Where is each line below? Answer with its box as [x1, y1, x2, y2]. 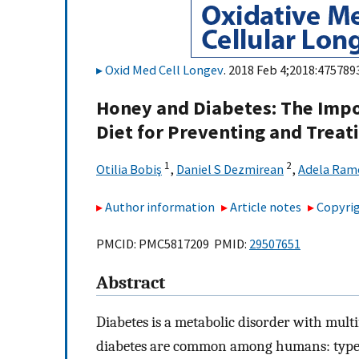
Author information [105, 198, 215, 215]
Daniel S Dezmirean [176, 161, 284, 178]
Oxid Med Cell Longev [105, 62, 224, 78]
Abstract [96, 272, 165, 294]
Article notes [230, 198, 302, 215]
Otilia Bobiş [96, 161, 162, 178]
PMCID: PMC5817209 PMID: [96, 236, 249, 252]
